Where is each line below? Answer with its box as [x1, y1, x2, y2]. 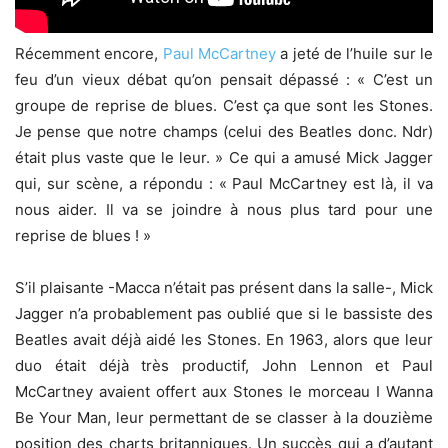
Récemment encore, [15, 43, 163, 63]
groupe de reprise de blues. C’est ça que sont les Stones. [15, 95, 433, 115]
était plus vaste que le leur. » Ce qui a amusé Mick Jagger [15, 147, 433, 167]
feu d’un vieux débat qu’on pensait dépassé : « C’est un [15, 69, 433, 89]
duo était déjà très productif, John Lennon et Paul [15, 355, 433, 375]
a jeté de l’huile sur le [276, 43, 434, 63]
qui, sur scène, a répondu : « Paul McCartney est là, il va [15, 173, 433, 193]
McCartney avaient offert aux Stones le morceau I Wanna [15, 381, 433, 401]
